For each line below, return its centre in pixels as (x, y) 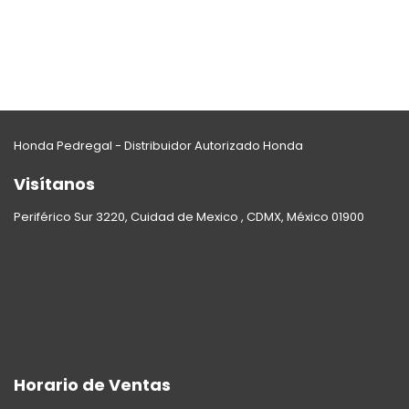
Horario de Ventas (92, 384)
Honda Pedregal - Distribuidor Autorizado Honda (158, 145)
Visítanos (54, 184)
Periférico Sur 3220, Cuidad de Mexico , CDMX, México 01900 (189, 216)
